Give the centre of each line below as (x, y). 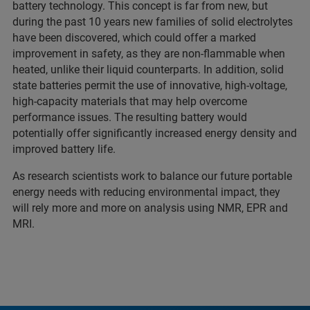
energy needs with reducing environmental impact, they (146, 192)
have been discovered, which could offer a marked (134, 38)
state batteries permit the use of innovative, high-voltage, (150, 85)
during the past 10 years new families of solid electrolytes (153, 22)
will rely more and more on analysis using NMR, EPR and (150, 208)
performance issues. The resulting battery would (130, 117)
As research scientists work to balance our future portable (152, 176)
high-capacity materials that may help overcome (130, 101)
